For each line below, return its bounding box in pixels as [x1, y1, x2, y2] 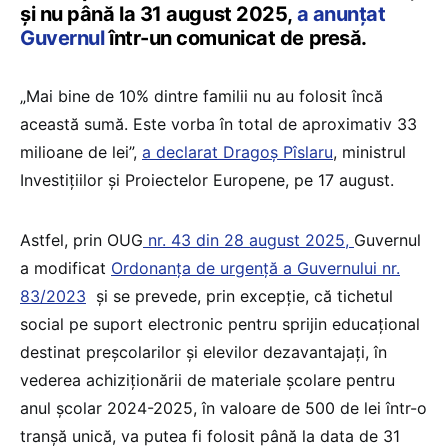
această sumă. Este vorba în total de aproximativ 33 [20, 114, 417, 135]
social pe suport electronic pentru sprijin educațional [20, 314, 420, 335]
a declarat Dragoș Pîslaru [142, 142, 333, 163]
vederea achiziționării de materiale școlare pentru [20, 370, 395, 391]
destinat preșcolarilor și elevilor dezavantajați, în [20, 342, 387, 363]
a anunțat [291, 2, 386, 27]
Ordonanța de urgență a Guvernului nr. [111, 258, 400, 279]
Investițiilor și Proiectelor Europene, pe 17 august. [20, 170, 394, 191]
